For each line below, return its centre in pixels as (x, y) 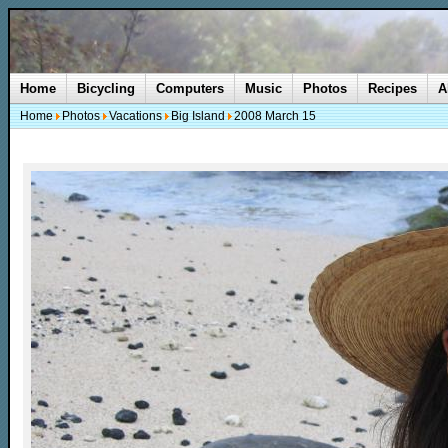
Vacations (135, 116)
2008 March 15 (275, 116)
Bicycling (106, 88)
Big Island (198, 116)
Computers (190, 88)
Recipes (392, 88)
